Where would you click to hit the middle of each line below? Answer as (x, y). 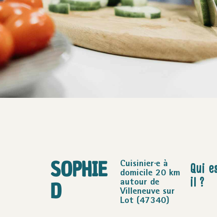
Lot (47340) (145, 201)
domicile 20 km (150, 173)
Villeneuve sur (147, 192)
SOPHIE (79, 169)
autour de (140, 183)
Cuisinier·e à (144, 164)
